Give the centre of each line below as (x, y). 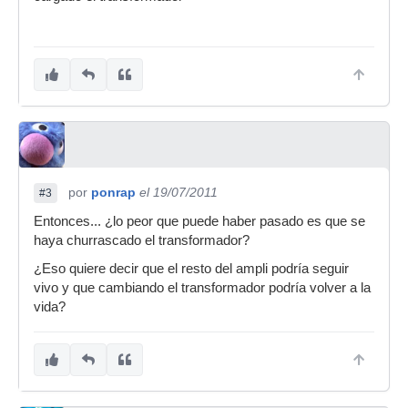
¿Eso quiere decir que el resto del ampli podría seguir (191, 269)
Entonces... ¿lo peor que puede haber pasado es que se (199, 221)
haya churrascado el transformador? (142, 240)
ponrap (113, 192)
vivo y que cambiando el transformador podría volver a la (202, 288)
